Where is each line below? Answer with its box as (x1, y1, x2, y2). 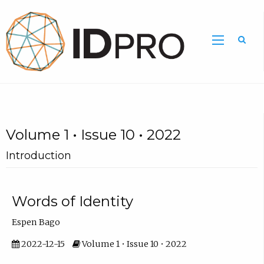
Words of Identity (11, 193, 133, 210)
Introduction (5, 149, 71, 163)
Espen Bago (11, 216, 60, 227)
